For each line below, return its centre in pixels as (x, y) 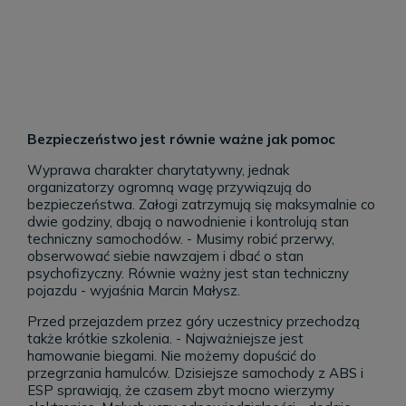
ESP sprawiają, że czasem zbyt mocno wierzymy (181, 391)
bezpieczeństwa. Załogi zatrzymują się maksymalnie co (201, 205)
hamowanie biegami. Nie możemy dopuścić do (172, 356)
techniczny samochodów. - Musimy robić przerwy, (181, 239)
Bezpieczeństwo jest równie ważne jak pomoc (181, 140)
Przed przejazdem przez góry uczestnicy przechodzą (193, 322)
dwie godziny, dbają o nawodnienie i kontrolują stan (188, 222)
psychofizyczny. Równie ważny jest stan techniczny (188, 274)
